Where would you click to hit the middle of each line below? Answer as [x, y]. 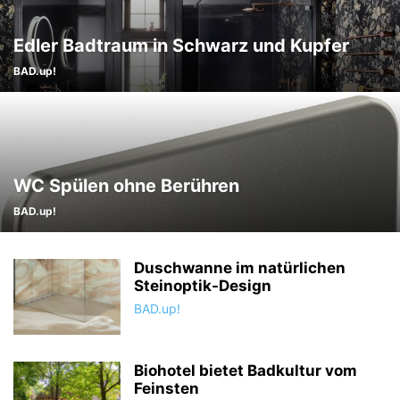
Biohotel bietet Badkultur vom [246, 371]
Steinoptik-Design [203, 286]
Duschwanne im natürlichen [240, 268]
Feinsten [167, 388]
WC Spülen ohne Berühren [126, 186]
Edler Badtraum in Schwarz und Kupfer [181, 46]
